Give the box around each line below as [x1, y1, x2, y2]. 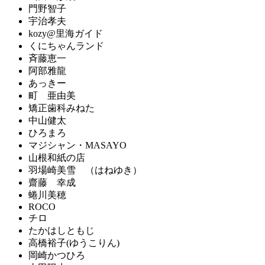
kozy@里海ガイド [28, 28, 103, 38]
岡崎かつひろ [28, 250, 85, 260]
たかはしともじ [28, 225, 95, 235]
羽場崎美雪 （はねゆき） [28, 164, 142, 175]
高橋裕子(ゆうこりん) [28, 237, 119, 248]
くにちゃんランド [28, 40, 104, 51]
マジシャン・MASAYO [28, 140, 127, 150]
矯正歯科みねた [28, 102, 95, 113]
